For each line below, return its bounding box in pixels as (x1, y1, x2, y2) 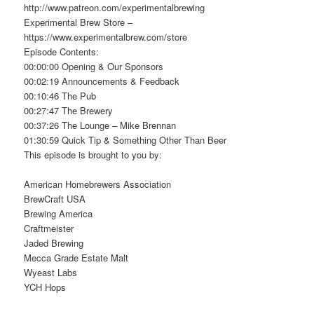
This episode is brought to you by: (24, 148, 163, 162)
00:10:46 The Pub (24, 89, 97, 103)
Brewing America (24, 207, 93, 221)
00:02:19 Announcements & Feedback (24, 74, 180, 88)
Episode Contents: (24, 45, 100, 59)
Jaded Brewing (24, 236, 84, 250)
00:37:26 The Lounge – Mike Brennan (24, 118, 177, 132)
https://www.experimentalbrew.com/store (24, 30, 188, 44)
